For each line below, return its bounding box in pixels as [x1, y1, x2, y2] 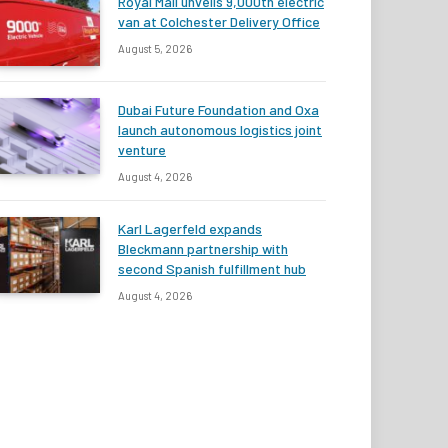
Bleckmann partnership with [118, 240, 288, 258]
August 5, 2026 [118, 42, 192, 56]
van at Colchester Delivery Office [118, 13, 320, 31]
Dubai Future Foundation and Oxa [118, 101, 319, 119]
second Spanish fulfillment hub [118, 260, 306, 278]
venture [118, 141, 166, 159]
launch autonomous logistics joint [118, 121, 322, 139]
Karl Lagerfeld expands [118, 220, 262, 238]
